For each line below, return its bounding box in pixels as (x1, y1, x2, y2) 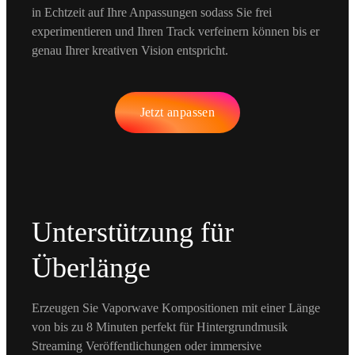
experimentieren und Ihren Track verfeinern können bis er (32, 24, 319, 38)
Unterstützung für (32, 216, 234, 248)
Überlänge (32, 251, 151, 284)
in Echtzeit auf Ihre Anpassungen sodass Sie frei (32, 5, 272, 19)
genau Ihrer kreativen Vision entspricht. (32, 43, 228, 57)
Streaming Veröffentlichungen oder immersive (32, 338, 261, 353)
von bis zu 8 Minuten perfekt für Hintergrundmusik (32, 319, 288, 334)
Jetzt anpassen (139, 105, 216, 119)
